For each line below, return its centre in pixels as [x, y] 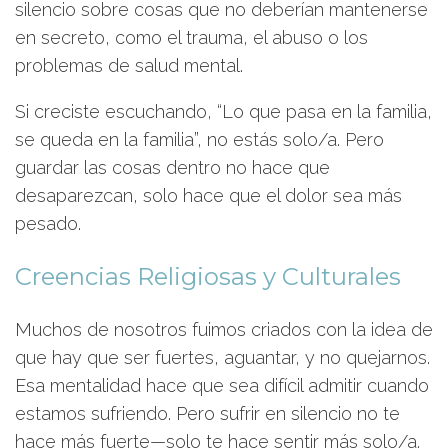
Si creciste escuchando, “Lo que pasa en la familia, [223, 111]
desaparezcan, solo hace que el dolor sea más [208, 195]
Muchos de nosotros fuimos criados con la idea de [224, 329]
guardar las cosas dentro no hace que [172, 167]
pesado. [48, 223]
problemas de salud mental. [129, 65]
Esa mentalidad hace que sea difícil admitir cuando [222, 385]
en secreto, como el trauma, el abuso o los [191, 37]
